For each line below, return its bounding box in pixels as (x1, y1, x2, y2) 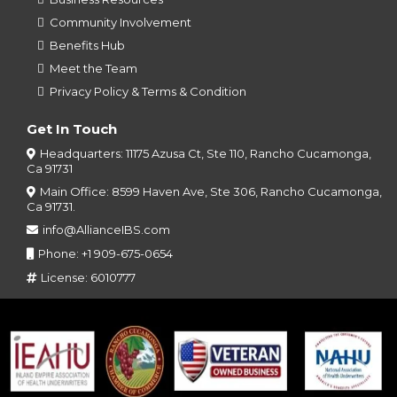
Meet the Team (50, 61, 137, 75)
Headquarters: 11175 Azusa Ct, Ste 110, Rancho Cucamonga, (40, 146, 371, 160)
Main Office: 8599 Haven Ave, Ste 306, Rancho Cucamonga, (40, 184, 382, 198)
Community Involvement (50, 15, 191, 29)
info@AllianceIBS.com (43, 222, 170, 237)
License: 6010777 (41, 270, 136, 284)
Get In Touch (27, 121, 117, 137)
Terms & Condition (142, 84, 246, 98)
